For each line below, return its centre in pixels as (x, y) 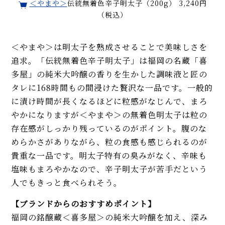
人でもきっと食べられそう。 (67, 182)
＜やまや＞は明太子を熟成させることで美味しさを (109, 47)
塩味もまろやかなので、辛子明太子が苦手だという (109, 169)
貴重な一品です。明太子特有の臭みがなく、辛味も (109, 155)
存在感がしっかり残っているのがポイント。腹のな (109, 128)
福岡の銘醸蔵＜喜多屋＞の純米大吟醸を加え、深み (110, 217)
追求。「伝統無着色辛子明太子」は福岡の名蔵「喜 (109, 60)
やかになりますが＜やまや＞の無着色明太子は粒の (109, 115)
